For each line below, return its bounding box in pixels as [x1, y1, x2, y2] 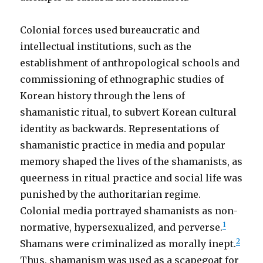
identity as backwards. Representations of [20, 123, 220, 134]
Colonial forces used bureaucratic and [20, 24, 200, 36]
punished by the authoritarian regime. [20, 188, 201, 200]
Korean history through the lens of [20, 90, 186, 102]
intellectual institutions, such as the [20, 41, 192, 52]
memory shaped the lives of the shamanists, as [20, 156, 243, 167]
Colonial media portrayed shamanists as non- [20, 205, 238, 217]
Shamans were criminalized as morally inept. [20, 238, 237, 249]
